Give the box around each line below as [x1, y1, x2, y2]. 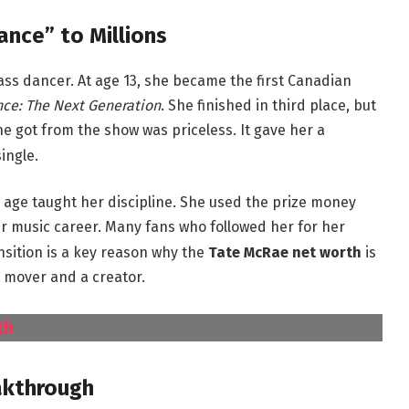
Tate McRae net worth [207, 243, 362, 261]
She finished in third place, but [163, 97, 376, 115]
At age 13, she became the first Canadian [73, 72, 351, 90]
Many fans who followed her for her [100, 218, 345, 236]
